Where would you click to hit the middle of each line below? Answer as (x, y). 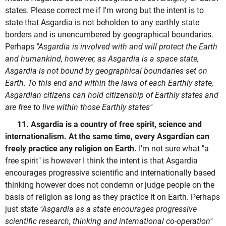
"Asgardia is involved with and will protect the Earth (127, 47)
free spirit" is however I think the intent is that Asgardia (101, 160)
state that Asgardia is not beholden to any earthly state (102, 23)
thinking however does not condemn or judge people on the (110, 185)
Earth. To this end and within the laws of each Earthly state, (109, 83)
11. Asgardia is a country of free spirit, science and (109, 124)
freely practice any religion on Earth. (71, 148)
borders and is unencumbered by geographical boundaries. (109, 35)
